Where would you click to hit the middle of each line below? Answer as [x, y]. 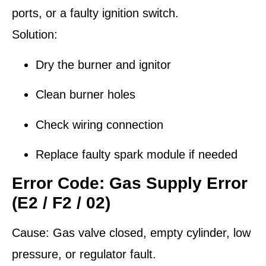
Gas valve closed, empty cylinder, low [150, 233]
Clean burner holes [85, 95]
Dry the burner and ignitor [103, 64]
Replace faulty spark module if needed [137, 154]
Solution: [35, 35]
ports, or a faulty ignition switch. [95, 13]
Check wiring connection [99, 124]
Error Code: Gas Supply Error [130, 183]
